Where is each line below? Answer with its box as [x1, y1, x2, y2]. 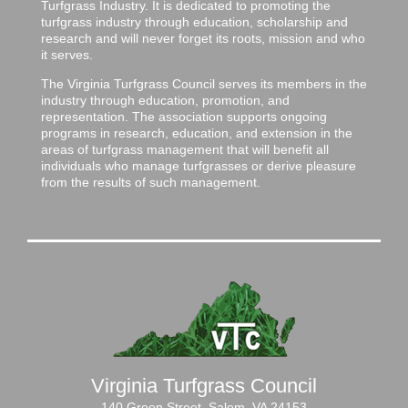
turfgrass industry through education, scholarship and [41, 14, 348, 29]
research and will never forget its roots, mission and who [41, 30, 365, 46]
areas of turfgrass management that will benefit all [41, 141, 329, 157]
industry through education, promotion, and [41, 92, 290, 107]
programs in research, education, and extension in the [41, 125, 352, 140]
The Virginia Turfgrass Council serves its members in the [41, 76, 367, 91]
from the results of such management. [41, 174, 260, 189]
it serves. [41, 46, 93, 62]
